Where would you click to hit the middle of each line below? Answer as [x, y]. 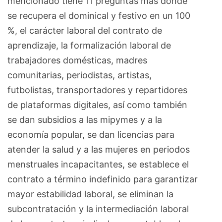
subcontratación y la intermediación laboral [98, 209]
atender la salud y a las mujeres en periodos [99, 150]
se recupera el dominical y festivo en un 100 [99, 16]
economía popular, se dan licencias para [91, 135]
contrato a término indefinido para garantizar [103, 179]
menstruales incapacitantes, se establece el [98, 165]
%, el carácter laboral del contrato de [85, 31]
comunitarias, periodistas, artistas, [80, 75]
